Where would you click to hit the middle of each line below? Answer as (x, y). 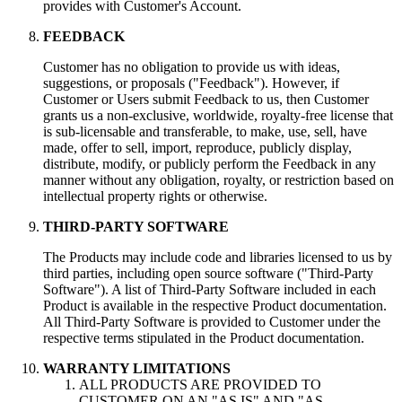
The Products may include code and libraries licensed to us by (218, 258)
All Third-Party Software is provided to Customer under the (212, 322)
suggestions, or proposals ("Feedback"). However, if (191, 83)
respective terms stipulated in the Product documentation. (204, 338)
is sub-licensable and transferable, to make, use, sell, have (205, 132)
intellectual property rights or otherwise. (155, 197)
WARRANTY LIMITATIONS (137, 369)
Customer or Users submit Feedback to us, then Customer (206, 100)
